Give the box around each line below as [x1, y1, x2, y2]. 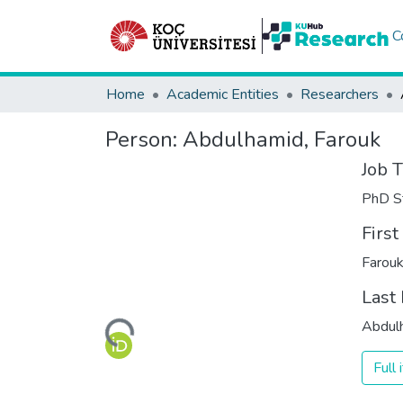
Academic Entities [166, 85, 279, 104]
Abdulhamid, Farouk [183, 125, 381, 154]
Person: [105, 125, 183, 154]
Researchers [300, 85, 379, 104]
